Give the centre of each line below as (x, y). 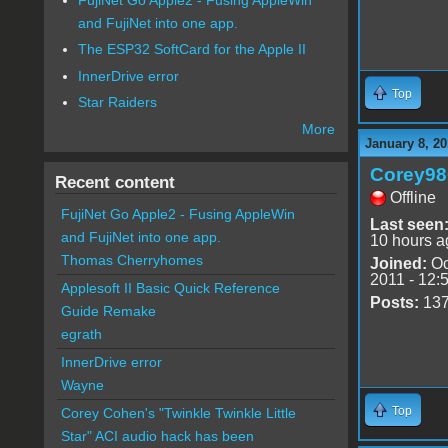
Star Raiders (118, 102)
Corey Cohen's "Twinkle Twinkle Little (178, 413)
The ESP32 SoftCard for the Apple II (192, 49)
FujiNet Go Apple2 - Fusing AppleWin (177, 214)
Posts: (394, 302)
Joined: (398, 263)
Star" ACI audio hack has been (157, 436)
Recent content (114, 182)
